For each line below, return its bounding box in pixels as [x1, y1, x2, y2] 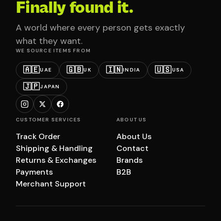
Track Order [16, 131, 60, 142]
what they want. [16, 35, 82, 47]
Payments [16, 166, 53, 177]
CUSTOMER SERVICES [16, 116, 81, 123]
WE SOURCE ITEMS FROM [16, 47, 91, 54]
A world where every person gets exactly [16, 21, 185, 34]
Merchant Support [16, 178, 86, 189]
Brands [116, 154, 143, 165]
